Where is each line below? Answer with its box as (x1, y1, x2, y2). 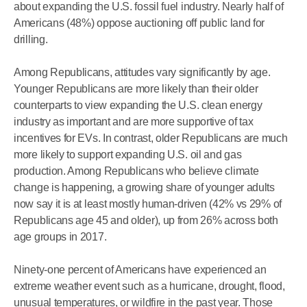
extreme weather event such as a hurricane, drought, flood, (14, 280, 285, 292)
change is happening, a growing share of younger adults (14, 182, 275, 193)
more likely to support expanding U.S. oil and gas (14, 149, 242, 160)
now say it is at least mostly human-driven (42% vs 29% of (14, 198, 282, 210)
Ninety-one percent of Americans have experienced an (14, 264, 267, 275)
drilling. (14, 34, 48, 45)
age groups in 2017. (14, 231, 107, 243)
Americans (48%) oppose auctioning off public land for (14, 17, 265, 29)
